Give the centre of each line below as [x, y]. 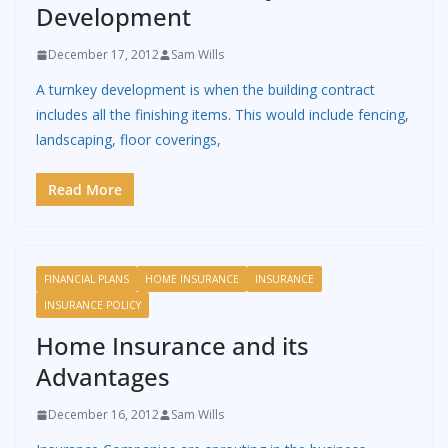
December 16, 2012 [103, 415]
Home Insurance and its [172, 346]
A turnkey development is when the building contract [205, 90]
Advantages [103, 377]
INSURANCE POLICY [92, 305]
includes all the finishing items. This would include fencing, [222, 115]
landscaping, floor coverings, [128, 140]
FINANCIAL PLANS [86, 279]
